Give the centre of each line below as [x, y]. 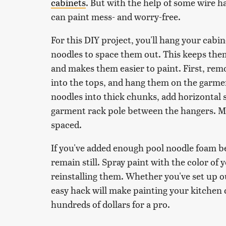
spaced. [67, 125]
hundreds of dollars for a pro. [110, 204]
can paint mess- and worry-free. [116, 17]
